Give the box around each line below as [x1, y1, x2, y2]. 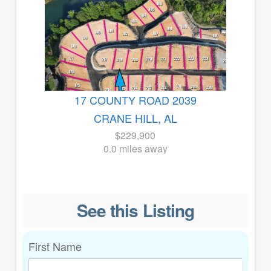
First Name [28, 238, 82, 254]
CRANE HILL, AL [93, 110, 177, 126]
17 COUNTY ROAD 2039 [74, 92, 197, 108]
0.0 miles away [103, 142, 168, 156]
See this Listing [77, 198, 194, 223]
